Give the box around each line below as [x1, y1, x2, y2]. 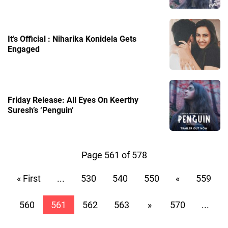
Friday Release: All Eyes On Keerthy [8, 95, 138, 105]
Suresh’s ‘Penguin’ [8, 105, 74, 115]
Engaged [8, 44, 40, 54]
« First [17, 173, 41, 184]
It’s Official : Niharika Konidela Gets [8, 34, 136, 44]
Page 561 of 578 [81, 149, 147, 160]
